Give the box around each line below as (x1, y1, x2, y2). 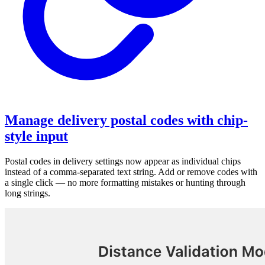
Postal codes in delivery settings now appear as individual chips (5, 156, 241, 166)
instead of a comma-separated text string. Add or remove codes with (5, 166, 257, 177)
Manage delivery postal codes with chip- (5, 112, 248, 128)
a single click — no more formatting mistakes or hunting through (5, 177, 245, 188)
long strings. (5, 188, 50, 198)
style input (5, 128, 68, 144)
